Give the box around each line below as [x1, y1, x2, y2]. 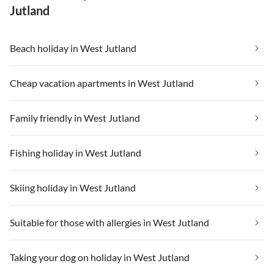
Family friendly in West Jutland [10, 111, 140, 124]
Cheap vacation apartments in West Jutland [10, 76, 194, 89]
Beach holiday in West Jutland [10, 42, 136, 54]
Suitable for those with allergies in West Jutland [10, 216, 209, 228]
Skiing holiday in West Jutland [10, 181, 136, 193]
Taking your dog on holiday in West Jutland [10, 251, 190, 263]
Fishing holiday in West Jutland [10, 146, 141, 158]
